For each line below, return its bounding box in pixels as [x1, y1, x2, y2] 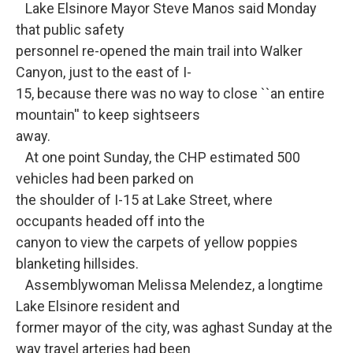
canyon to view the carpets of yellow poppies [16, 234, 298, 251]
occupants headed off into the [16, 213, 205, 230]
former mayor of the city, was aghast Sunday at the [16, 319, 333, 336]
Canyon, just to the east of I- [16, 64, 191, 81]
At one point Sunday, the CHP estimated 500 [16, 149, 300, 166]
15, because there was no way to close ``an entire [16, 85, 325, 102]
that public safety [16, 21, 124, 39]
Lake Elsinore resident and [16, 298, 180, 315]
